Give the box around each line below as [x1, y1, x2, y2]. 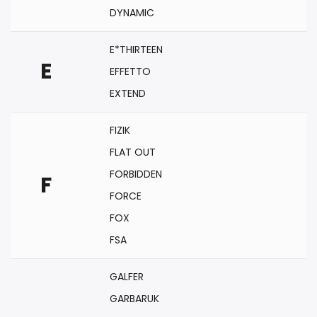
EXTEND [110, 86, 146, 100]
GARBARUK [110, 292, 159, 306]
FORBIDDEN [110, 167, 162, 181]
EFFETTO [110, 64, 151, 79]
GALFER [110, 270, 144, 284]
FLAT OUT [110, 145, 156, 159]
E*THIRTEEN [110, 42, 163, 57]
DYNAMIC [110, 6, 154, 20]
